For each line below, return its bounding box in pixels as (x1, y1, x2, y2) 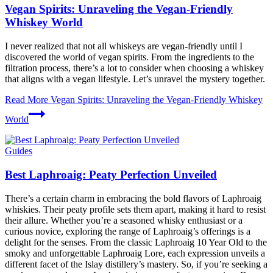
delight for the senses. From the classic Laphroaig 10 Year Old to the (5, 236, 267, 247)
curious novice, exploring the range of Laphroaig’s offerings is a (5, 225, 250, 236)
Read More (5, 94, 48, 105)
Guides (5, 146, 32, 157)
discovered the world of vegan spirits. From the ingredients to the (5, 52, 254, 63)
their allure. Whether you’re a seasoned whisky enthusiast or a (5, 214, 243, 225)
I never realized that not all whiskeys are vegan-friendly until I (5, 41, 243, 52)
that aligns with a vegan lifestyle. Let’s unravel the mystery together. (5, 74, 265, 85)
